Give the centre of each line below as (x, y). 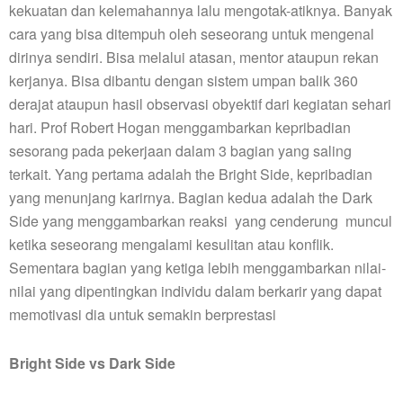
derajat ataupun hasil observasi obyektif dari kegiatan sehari (200, 104)
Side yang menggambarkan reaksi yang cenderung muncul (201, 221)
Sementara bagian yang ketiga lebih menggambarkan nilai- (197, 268)
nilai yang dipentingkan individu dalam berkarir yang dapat (195, 291)
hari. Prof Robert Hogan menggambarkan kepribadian (180, 128)
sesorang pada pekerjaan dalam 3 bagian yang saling (180, 151)
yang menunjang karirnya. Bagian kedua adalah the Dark (191, 198)
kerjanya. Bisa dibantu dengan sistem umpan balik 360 (184, 81)
